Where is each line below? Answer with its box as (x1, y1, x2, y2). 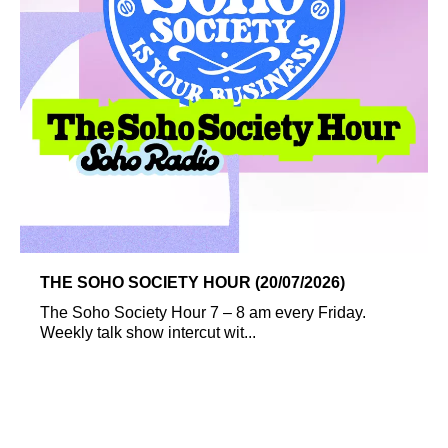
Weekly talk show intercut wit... (40, 323, 256, 341)
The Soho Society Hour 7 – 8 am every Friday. (40, 303, 366, 321)
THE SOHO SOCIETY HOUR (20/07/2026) (40, 273, 345, 291)
